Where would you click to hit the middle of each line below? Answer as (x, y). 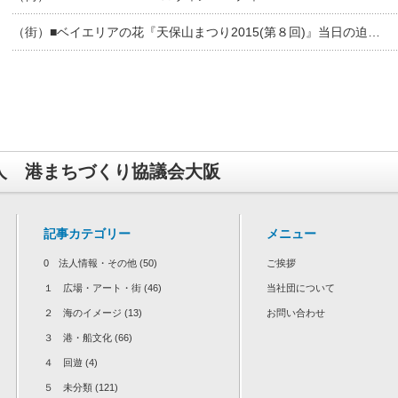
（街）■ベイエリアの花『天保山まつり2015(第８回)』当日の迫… (196, 32)
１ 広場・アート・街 (92, 288)
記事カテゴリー (87, 234)
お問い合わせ (296, 313)
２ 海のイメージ (83, 313)
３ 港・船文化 (78, 338)
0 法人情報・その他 (90, 263)
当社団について (301, 288)
